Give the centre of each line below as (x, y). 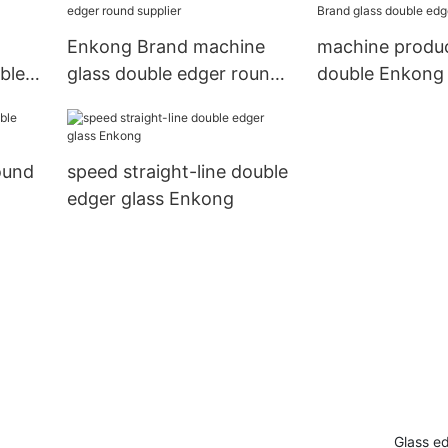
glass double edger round (173, 74)
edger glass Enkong (150, 199)
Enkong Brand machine (165, 47)
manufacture (370, 128)
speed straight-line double (177, 172)
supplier (99, 101)
